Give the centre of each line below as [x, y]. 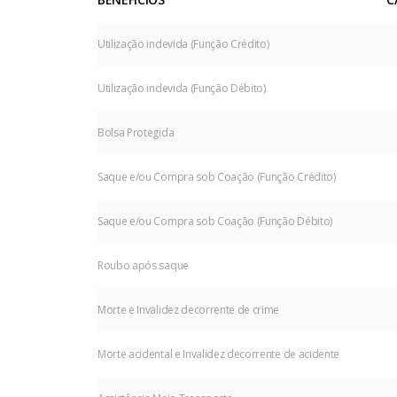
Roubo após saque [143, 265]
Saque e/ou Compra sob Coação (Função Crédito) [217, 176]
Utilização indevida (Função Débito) [182, 88]
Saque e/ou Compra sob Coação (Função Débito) [215, 221]
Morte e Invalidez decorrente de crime [189, 309]
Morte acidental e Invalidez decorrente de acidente [218, 354]
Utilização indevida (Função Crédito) [183, 43]
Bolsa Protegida [136, 132]
